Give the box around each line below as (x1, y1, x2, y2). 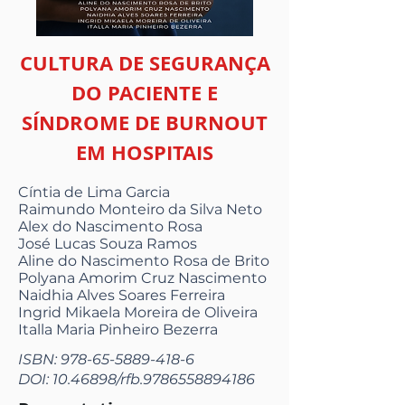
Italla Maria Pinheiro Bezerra (18, 321, 218, 339)
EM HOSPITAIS (76, 138, 213, 167)
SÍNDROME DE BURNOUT (22, 108, 268, 137)
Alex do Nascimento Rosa (18, 218, 202, 236)
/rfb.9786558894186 (117, 371, 255, 389)
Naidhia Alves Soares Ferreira (18, 287, 225, 305)
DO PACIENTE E (71, 79, 218, 108)
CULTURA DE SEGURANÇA (19, 49, 270, 78)
